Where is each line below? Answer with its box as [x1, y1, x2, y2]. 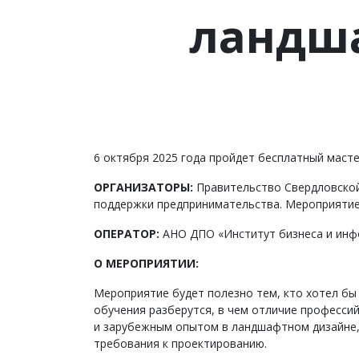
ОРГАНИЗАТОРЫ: [94, 179, 196, 195]
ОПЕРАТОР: [94, 226, 159, 241]
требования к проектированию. [94, 336, 267, 351]
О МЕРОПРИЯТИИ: [94, 256, 199, 271]
